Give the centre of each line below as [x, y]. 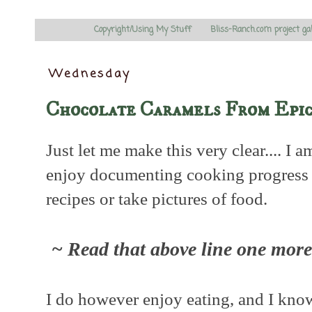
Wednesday [90, 75]
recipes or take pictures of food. [157, 198]
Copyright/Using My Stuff [142, 30]
